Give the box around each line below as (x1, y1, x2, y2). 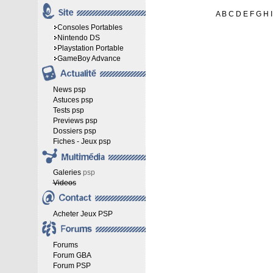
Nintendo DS (57, 34, 100, 42)
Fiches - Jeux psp (52, 137, 111, 146)
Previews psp (52, 116, 97, 125)
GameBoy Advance (57, 54, 121, 63)
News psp (52, 85, 86, 94)
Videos (52, 179, 76, 187)
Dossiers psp (52, 127, 96, 135)
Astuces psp (52, 96, 93, 104)
